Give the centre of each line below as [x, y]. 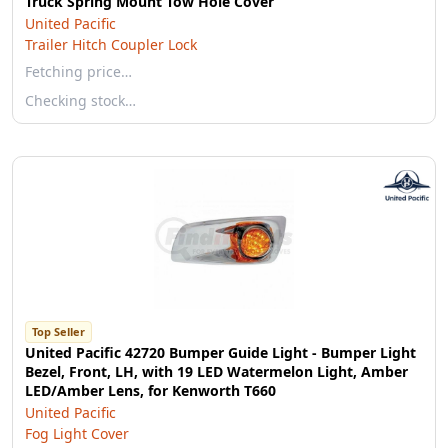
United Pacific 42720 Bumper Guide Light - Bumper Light [220, 352]
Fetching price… [78, 71]
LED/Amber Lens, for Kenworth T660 [150, 390]
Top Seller [58, 331]
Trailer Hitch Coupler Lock [111, 44]
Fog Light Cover [77, 433]
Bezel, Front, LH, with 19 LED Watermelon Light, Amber [216, 371]
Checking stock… [80, 100]
